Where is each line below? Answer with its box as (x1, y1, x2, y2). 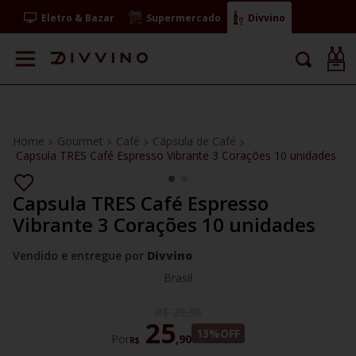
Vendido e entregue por (13, 248, 147, 263)
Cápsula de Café (153, 133, 236, 149)
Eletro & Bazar (41, 10, 115, 25)
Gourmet (57, 133, 103, 149)
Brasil (164, 270, 192, 285)
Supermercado (146, 10, 222, 25)
